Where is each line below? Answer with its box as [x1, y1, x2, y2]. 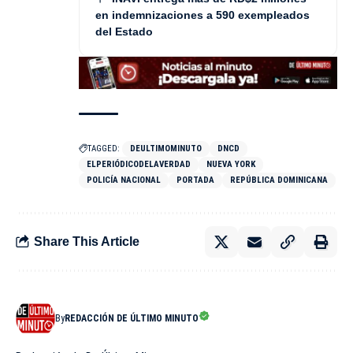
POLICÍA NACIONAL [87, 174, 161, 185]
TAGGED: [87, 143, 120, 154]
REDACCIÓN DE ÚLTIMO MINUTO [65, 312, 199, 324]
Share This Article [34, 235, 139, 249]
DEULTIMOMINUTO [130, 143, 202, 154]
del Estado [95, 25, 153, 39]
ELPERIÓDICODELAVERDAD [87, 158, 191, 169]
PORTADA [176, 174, 214, 185]
